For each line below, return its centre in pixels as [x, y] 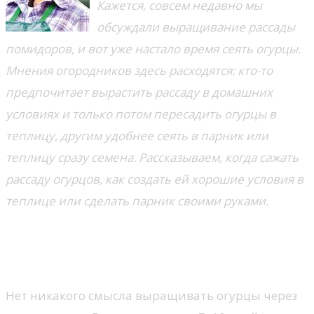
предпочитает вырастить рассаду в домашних [139, 92]
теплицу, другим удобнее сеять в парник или [137, 135]
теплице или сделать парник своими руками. [137, 200]
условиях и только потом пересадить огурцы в [141, 114]
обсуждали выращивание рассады [196, 27]
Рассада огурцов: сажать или [145, 237]
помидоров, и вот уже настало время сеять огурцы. [153, 48]
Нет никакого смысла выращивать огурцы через [151, 295]
